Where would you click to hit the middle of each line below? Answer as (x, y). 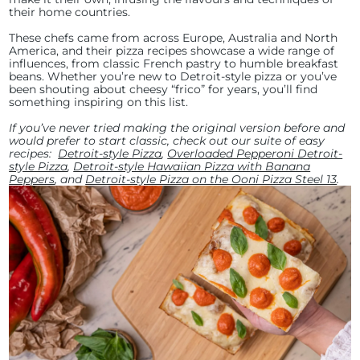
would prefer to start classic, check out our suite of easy (167, 141)
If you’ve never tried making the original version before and (177, 128)
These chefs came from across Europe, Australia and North (174, 38)
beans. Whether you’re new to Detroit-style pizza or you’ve (173, 76)
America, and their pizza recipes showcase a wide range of (172, 51)
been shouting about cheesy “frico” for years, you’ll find (164, 89)
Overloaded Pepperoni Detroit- (255, 153)
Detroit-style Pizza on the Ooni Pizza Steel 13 (211, 179)
